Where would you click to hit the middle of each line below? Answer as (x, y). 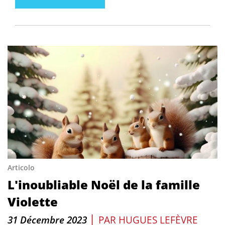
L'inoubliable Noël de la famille (104, 185)
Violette (33, 202)
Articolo (21, 167)
